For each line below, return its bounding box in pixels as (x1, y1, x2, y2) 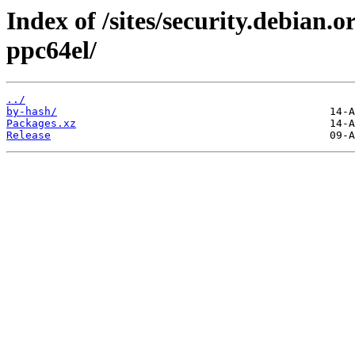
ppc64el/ (6, 36, 97, 64)
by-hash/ (6, 105, 57, 118)
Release (6, 129, 51, 142)
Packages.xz (6, 117, 76, 130)
